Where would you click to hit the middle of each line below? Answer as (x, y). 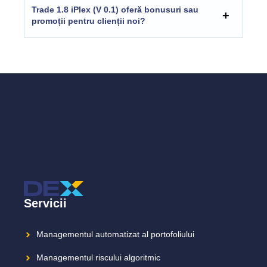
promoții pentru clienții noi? (89, 21)
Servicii (45, 204)
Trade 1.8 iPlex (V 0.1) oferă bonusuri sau (115, 9)
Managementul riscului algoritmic (98, 258)
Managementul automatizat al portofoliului (115, 235)
